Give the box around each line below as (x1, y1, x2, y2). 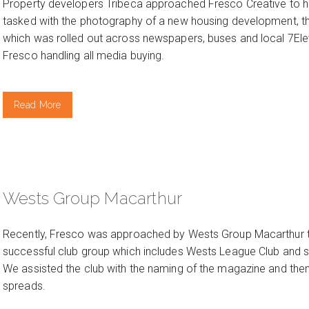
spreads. (3, 279, 46, 293)
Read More (14, 99, 61, 110)
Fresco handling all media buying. (3, 49, 165, 62)
